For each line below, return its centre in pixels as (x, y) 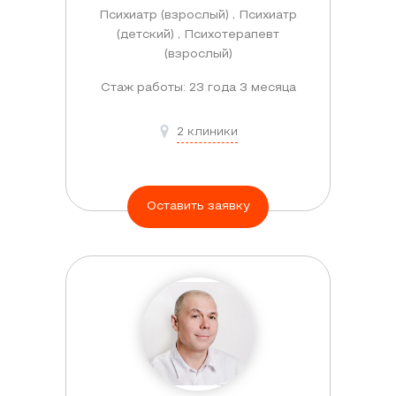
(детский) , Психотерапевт (198, 34)
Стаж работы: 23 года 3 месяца (198, 88)
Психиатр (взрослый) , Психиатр (198, 15)
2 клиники (207, 132)
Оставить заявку (198, 206)
